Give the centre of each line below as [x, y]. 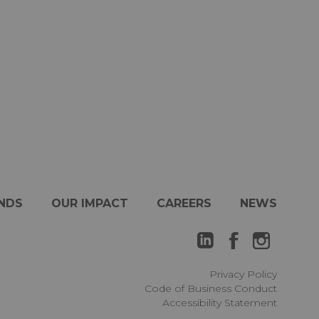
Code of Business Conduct [210, 288]
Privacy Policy [243, 274]
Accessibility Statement [219, 302]
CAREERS [184, 203]
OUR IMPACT [89, 203]
